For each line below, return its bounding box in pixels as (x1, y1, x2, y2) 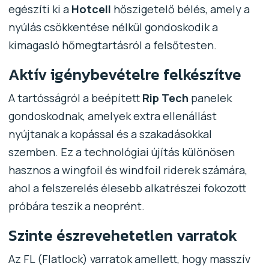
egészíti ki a (8, 1, 71, 16)
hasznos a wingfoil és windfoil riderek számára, (8, 162, 247, 177)
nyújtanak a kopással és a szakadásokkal (8, 126, 212, 141)
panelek (188, 90, 232, 105)
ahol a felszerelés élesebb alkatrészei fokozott (8, 180, 246, 195)
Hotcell (71, 1, 111, 16)
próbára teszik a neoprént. (8, 198, 145, 213)
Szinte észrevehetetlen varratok (8, 223, 237, 247)
